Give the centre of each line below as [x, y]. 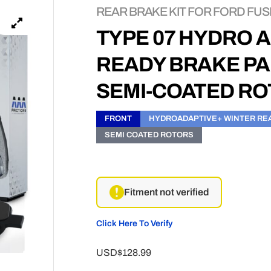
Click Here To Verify [134, 223]
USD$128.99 [123, 252]
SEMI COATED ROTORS [149, 135]
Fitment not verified [166, 192]
